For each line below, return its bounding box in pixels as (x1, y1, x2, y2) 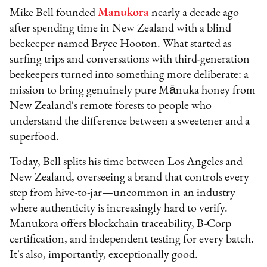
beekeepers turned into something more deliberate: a (10, 69, 249, 82)
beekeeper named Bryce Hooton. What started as (10, 38, 232, 51)
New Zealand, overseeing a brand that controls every (10, 172, 250, 184)
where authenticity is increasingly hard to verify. (10, 203, 228, 215)
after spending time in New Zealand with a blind (10, 23, 232, 35)
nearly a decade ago (149, 7, 240, 20)
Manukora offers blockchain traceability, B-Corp (10, 218, 232, 231)
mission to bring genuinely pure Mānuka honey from (10, 85, 256, 97)
